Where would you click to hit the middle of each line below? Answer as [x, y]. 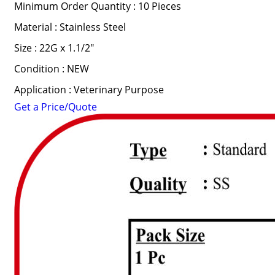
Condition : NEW [51, 69]
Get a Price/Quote [55, 107]
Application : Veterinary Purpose [89, 90]
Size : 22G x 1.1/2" [54, 48]
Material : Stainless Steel [70, 27]
